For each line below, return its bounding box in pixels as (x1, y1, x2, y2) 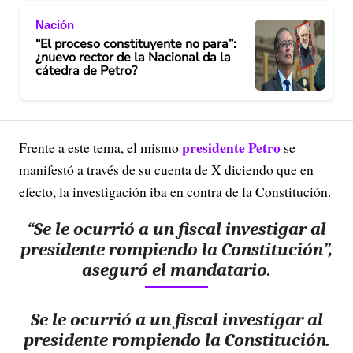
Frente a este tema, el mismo (19, 138, 182, 157)
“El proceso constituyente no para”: (35, 35, 236, 53)
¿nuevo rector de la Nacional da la (35, 48, 231, 66)
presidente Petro (182, 137, 281, 158)
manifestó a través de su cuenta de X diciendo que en (19, 160, 314, 179)
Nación (35, 17, 74, 32)
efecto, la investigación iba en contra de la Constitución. (19, 182, 331, 201)
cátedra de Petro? (35, 61, 137, 80)
